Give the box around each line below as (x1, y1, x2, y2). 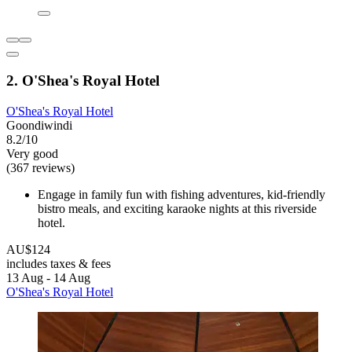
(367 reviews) (6, 160, 75, 174)
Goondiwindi (6, 118, 72, 132)
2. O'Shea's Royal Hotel (6, 71, 159, 89)
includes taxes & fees (6, 256, 111, 270)
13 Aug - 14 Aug (6, 270, 90, 284)
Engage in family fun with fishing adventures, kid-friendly (38, 187, 325, 201)
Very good (6, 146, 58, 160)
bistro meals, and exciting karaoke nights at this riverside (38, 201, 317, 215)
